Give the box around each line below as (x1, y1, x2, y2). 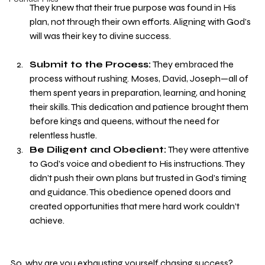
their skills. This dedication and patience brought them (30, 101, 250, 112)
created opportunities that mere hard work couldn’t (30, 200, 241, 212)
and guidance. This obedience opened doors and (30, 186, 232, 198)
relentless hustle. (30, 129, 97, 141)
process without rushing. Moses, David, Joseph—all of (30, 72, 250, 84)
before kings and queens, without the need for (30, 115, 221, 127)
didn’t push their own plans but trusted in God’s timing (30, 172, 248, 183)
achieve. (30, 214, 64, 226)
